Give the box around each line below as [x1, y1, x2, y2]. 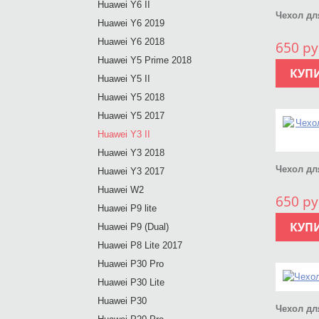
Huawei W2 [98, 184, 144, 195]
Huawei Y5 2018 [98, 92, 164, 103]
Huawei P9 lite [98, 203, 157, 214]
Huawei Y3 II [98, 129, 150, 140]
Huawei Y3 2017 [98, 166, 164, 177]
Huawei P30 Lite [98, 277, 164, 288]
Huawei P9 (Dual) [98, 221, 169, 232]
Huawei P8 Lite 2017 [98, 240, 182, 251]
